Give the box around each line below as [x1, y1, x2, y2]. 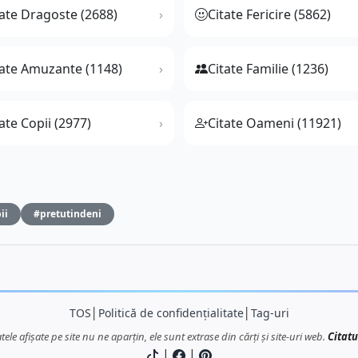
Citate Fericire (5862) [208, 6, 331, 24]
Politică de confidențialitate [97, 305, 244, 321]
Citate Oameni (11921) [208, 114, 341, 133]
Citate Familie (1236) [208, 60, 328, 78]
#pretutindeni [34, 207, 101, 221]
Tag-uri [250, 305, 289, 321]
